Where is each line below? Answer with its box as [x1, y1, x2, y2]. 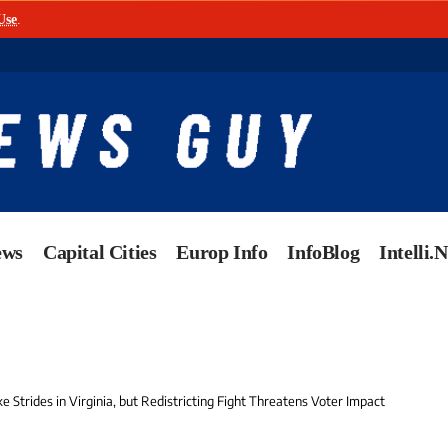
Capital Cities [43, 241, 157, 264]
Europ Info [176, 241, 268, 264]
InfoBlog [287, 241, 360, 264]
